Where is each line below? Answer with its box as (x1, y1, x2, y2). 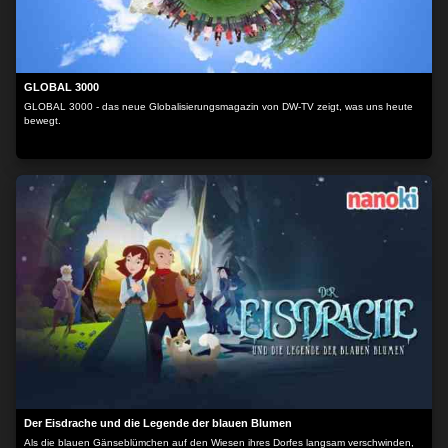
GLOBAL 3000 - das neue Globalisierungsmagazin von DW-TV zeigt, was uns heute (24, 101, 413, 112)
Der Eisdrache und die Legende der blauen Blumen (24, 417, 292, 429)
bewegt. (24, 115, 61, 126)
